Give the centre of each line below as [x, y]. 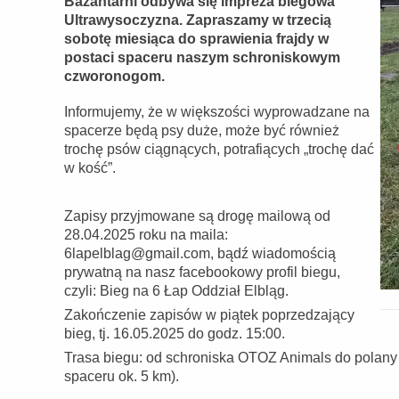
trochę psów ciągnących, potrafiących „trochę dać [219, 149]
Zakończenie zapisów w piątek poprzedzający [209, 315]
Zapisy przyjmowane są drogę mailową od [197, 216]
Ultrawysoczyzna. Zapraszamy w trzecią [198, 20]
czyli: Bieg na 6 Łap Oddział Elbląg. [176, 291]
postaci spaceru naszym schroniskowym [202, 57]
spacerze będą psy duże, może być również [202, 130]
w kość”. [90, 168]
